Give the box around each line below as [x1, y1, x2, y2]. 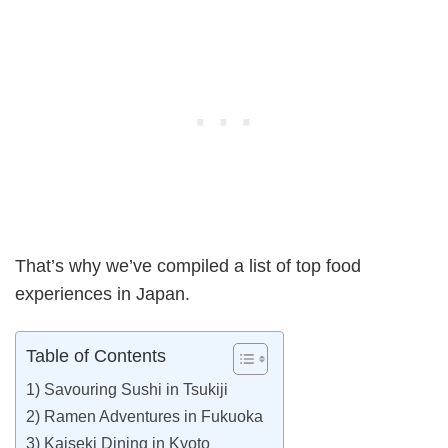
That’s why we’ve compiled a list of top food [15, 255, 361, 276]
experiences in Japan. [15, 283, 190, 304]
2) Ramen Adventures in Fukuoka [26, 407, 263, 426]
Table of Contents [26, 346, 166, 367]
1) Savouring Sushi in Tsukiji [26, 380, 228, 399]
